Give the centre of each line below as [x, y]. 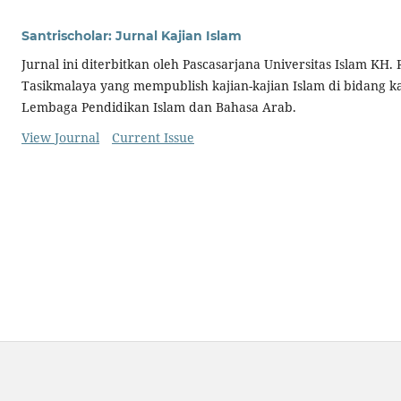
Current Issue [153, 138]
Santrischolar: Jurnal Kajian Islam [132, 36]
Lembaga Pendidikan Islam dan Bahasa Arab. [159, 107]
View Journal [60, 138]
